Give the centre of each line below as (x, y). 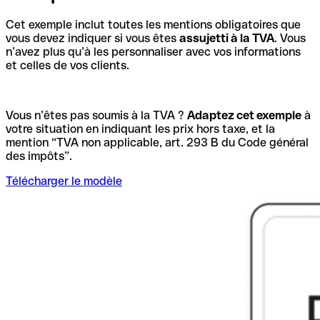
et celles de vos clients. (67, 65)
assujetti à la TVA (227, 38)
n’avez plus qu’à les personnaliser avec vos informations (153, 51)
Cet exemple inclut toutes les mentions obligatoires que (153, 24)
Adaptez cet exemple (244, 115)
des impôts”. (39, 156)
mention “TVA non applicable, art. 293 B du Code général (157, 142)
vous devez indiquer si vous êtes (92, 38)
